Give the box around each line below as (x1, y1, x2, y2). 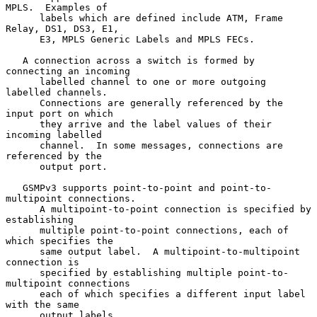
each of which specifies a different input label (6, 288, 40, 299)
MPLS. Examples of (6, 1, 108, 13)
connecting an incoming (6, 65, 130, 76)
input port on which (6, 108, 113, 119)
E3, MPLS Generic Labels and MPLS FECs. (6, 33, 40, 45)
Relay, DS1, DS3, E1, (6, 23, 119, 34)
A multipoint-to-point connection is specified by (6, 203, 40, 214)
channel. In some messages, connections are (6, 139, 40, 151)
